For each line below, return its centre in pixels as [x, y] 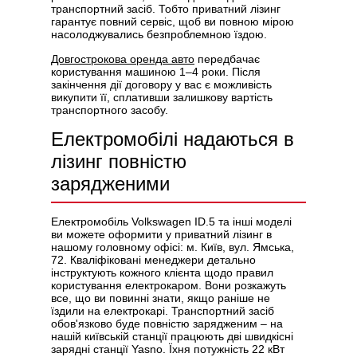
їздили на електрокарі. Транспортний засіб [163, 311]
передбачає [227, 59]
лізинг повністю [119, 161]
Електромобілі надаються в [173, 139]
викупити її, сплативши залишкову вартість [162, 97]
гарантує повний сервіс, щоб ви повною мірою [173, 22]
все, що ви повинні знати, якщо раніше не [161, 298]
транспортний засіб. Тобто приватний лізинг [166, 9]
